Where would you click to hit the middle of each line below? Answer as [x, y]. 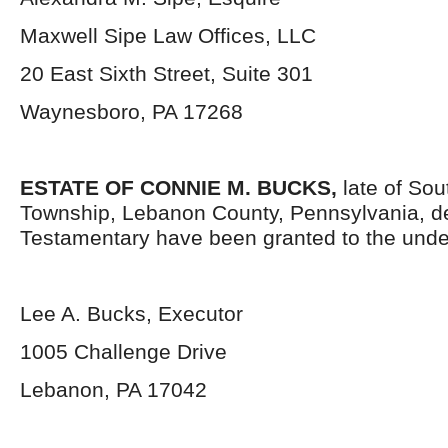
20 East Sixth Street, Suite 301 [166, 73]
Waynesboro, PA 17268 [131, 111]
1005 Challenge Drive [123, 351]
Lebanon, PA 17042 [113, 389]
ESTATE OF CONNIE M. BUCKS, [181, 187]
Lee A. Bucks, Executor [131, 313]
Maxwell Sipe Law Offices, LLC [168, 35]
